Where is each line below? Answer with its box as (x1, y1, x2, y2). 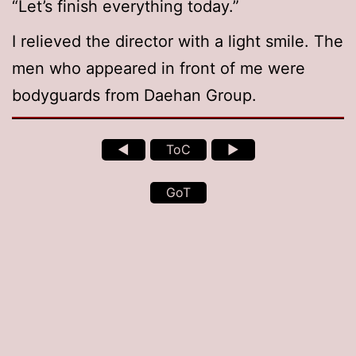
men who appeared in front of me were (12, 59, 305, 79)
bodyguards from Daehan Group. (12, 86, 257, 106)
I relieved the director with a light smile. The (12, 32, 343, 52)
